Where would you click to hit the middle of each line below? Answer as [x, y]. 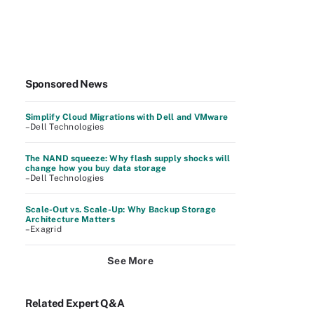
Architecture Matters [70, 219]
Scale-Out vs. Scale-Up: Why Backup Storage [121, 210]
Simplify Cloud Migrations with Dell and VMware [127, 117]
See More [130, 261]
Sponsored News [67, 84]
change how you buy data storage [96, 168]
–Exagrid [43, 229]
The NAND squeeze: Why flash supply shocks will [128, 158]
